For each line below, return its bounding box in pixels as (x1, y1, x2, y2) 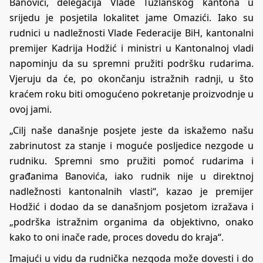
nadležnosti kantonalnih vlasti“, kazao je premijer (9, 184, 254, 198)
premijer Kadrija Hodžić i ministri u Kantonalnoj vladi (9, 41, 254, 55)
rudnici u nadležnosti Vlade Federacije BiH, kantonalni (9, 26, 254, 39)
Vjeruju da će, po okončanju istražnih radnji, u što (9, 72, 254, 85)
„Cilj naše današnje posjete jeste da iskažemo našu (9, 123, 254, 137)
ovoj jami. (9, 102, 52, 116)
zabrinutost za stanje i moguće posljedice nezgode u (9, 139, 254, 152)
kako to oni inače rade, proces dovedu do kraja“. (9, 230, 224, 244)
